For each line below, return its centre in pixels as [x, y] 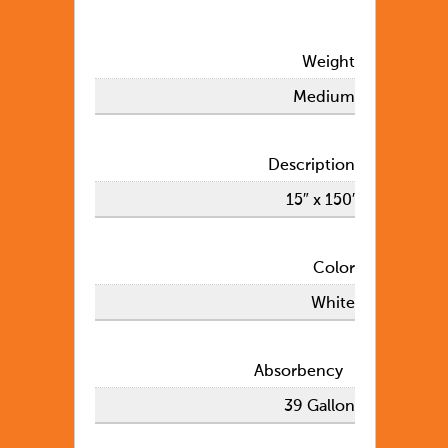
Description [311, 165]
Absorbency [304, 371]
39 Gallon [319, 406]
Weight [328, 62]
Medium [324, 97]
